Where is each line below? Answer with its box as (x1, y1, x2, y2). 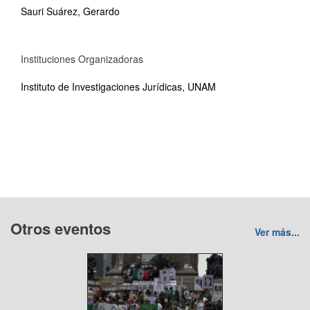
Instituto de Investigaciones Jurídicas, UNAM (21, 80, 216, 93)
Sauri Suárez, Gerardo (21, 4, 120, 18)
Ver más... (255, 225, 300, 239)
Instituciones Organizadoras (21, 52, 143, 66)
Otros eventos (10, 217, 111, 239)
